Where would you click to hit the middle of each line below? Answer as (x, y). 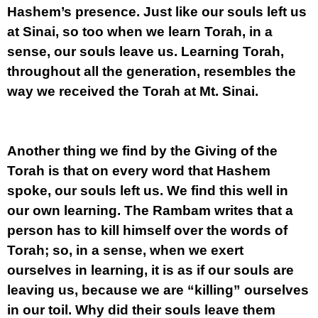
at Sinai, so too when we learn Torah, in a (140, 32)
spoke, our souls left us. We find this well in (148, 191)
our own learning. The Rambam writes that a (150, 210)
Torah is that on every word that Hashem (139, 171)
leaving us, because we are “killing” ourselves (158, 290)
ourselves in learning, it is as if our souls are (150, 270)
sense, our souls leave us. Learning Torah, (146, 51)
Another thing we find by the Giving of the (142, 151)
